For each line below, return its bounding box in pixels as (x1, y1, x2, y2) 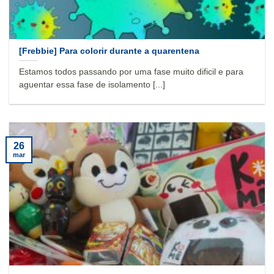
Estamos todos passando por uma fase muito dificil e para (19, 67, 244, 77)
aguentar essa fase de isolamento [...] (19, 80, 166, 90)
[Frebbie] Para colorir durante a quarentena (19, 46, 200, 56)
